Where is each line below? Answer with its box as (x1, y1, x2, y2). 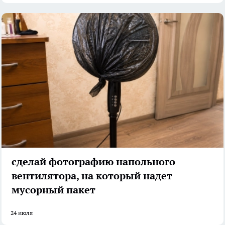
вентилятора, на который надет (12, 169, 172, 182)
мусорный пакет (12, 183, 95, 196)
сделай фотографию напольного (12, 155, 175, 168)
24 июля (11, 208, 33, 216)
